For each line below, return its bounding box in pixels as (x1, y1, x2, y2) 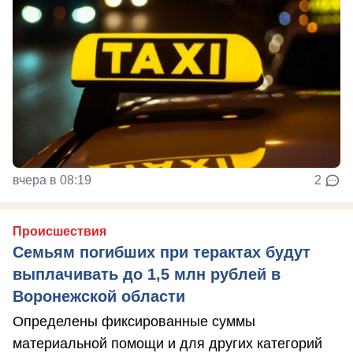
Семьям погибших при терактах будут (13, 243, 310, 262)
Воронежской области (13, 288, 185, 306)
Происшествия (13, 225, 106, 239)
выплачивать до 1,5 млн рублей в (13, 266, 281, 284)
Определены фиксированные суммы (13, 314, 255, 330)
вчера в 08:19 (13, 173, 91, 188)
